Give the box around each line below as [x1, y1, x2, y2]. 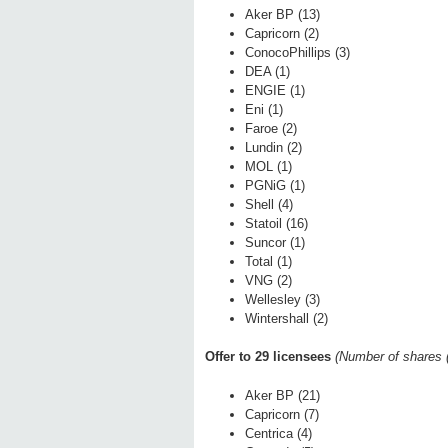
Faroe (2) [245, 121, 297, 137]
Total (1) [245, 254, 292, 270]
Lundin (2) [245, 140, 302, 156]
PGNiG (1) [245, 178, 305, 194]
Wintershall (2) [245, 311, 328, 327]
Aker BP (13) [245, 7, 320, 23]
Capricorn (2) [245, 26, 319, 42]
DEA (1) [245, 64, 290, 80]
